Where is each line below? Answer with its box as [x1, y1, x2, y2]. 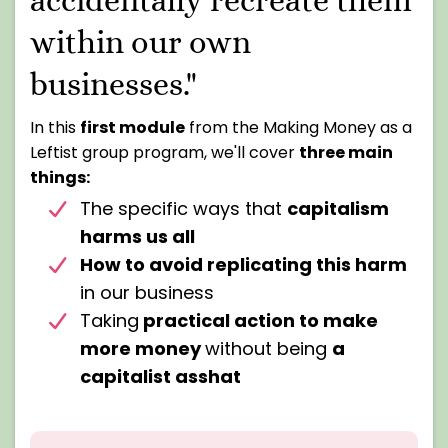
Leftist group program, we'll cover [30, 140, 299, 164]
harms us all [80, 223, 195, 249]
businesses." [30, 65, 197, 102]
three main [299, 140, 393, 164]
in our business [80, 279, 214, 305]
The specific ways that [80, 195, 287, 221]
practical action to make [139, 307, 378, 333]
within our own [30, 23, 251, 60]
